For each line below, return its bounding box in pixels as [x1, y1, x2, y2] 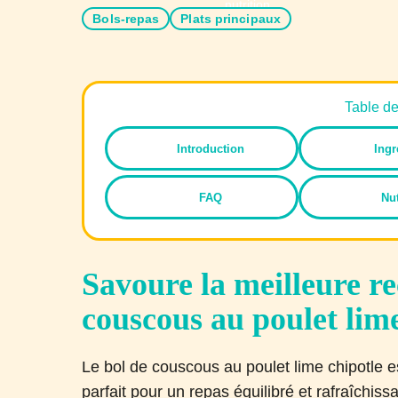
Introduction [177, 141, 245, 155]
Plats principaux [180, 11, 281, 26]
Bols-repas [92, 11, 160, 26]
